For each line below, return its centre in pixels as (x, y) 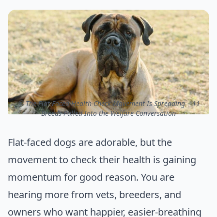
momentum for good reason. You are (91, 177)
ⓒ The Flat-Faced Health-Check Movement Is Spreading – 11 (108, 104)
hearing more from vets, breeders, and (94, 195)
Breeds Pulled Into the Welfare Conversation (108, 113)
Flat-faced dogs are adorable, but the (90, 142)
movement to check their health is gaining (102, 160)
